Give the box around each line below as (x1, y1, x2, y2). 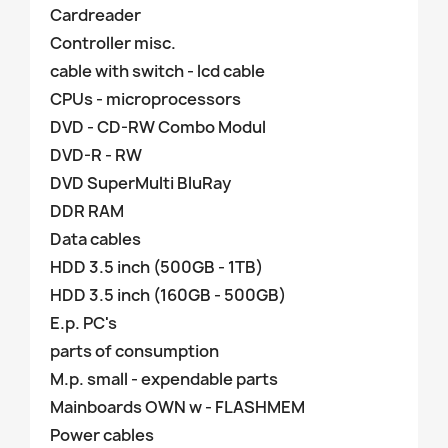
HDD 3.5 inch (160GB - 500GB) (50, 284, 286, 306)
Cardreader (50, 4, 141, 26)
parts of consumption (50, 340, 219, 362)
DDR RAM (50, 200, 124, 222)
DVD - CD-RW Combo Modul (50, 116, 266, 138)
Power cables (50, 424, 154, 446)
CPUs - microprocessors (50, 88, 241, 110)
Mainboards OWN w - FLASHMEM (50, 396, 305, 418)
